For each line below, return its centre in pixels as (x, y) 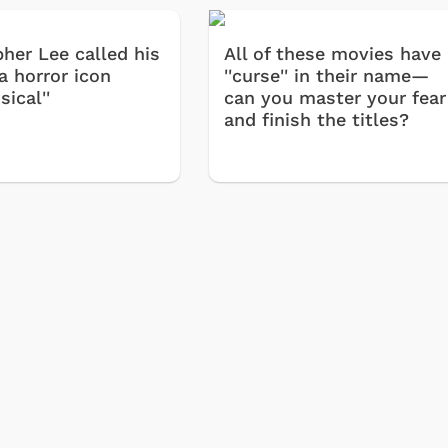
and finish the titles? (317, 119)
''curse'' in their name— (327, 75)
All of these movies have (333, 53)
